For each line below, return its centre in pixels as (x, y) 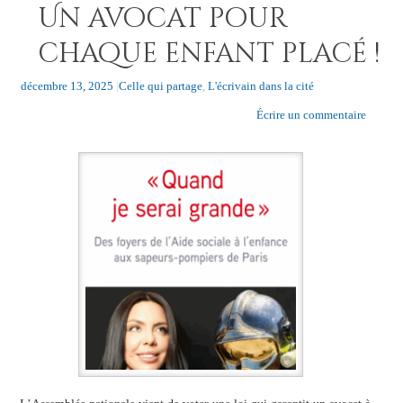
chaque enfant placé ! (208, 54)
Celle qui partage (160, 85)
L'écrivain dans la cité (260, 85)
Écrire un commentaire (311, 114)
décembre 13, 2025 (67, 85)
